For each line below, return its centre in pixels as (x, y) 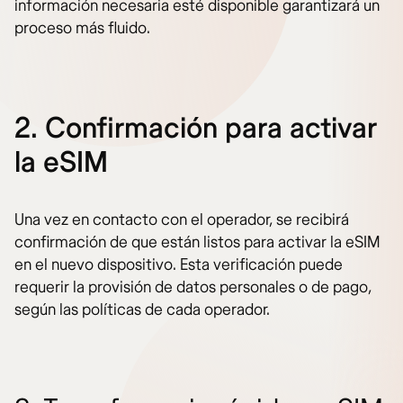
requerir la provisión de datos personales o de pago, (193, 288)
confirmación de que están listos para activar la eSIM (197, 243)
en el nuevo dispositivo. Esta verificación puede (179, 265)
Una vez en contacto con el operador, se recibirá (182, 220)
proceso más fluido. (82, 29)
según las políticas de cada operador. (142, 310)
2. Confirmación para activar (196, 129)
